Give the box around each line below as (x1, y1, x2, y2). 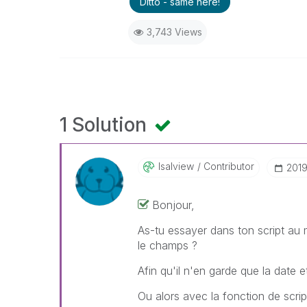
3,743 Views (146, 26, 202, 38)
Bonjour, (152, 198, 195, 212)
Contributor (201, 160, 255, 172)
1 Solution (60, 113, 151, 136)
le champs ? (138, 238, 198, 252)
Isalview (158, 160, 195, 172)
